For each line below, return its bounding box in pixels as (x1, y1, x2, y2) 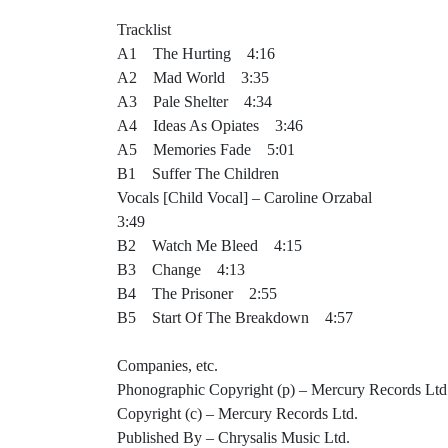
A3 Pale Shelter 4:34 (117, 93, 272, 110)
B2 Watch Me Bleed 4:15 (117, 237, 302, 254)
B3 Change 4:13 (117, 261, 245, 278)
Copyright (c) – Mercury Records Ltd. (117, 405, 358, 422)
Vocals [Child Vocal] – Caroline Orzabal (117, 189, 372, 206)
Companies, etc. (117, 357, 218, 374)
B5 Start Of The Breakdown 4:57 (117, 309, 353, 326)
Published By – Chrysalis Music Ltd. (117, 429, 350, 446)
